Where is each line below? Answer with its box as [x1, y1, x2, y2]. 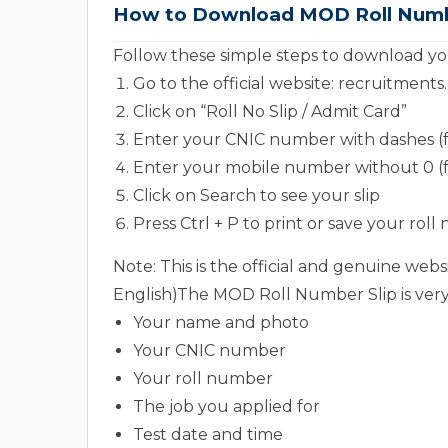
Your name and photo [133, 313, 309, 332]
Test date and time [133, 425, 283, 444]
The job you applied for [133, 397, 320, 416]
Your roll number [133, 369, 273, 388]
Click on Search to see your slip [133, 186, 380, 205]
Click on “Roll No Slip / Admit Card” [133, 102, 407, 121]
